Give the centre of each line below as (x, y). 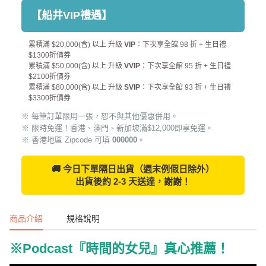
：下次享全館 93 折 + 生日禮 (186, 75)
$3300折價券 (50, 86)
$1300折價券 (50, 43)
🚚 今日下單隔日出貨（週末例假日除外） (133, 157)
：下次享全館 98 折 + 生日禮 (181, 32)
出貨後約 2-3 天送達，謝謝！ (133, 169)
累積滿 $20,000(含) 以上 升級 (76, 32)
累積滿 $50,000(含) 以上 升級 (76, 54)
